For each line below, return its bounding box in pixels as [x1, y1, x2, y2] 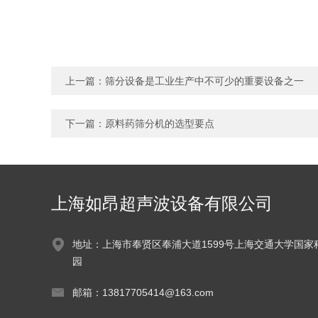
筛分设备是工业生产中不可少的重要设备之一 [105, 75, 304, 87]
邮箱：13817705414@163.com [72, 287, 214, 298]
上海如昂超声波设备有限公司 [51, 194, 273, 213]
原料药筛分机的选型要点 [105, 118, 214, 129]
